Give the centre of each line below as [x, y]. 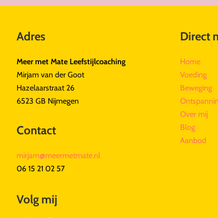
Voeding [194, 74]
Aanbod [193, 140]
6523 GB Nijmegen [47, 101]
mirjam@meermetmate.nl [58, 155]
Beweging [196, 88]
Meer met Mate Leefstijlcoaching [71, 61]
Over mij [194, 114]
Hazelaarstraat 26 [45, 88]
